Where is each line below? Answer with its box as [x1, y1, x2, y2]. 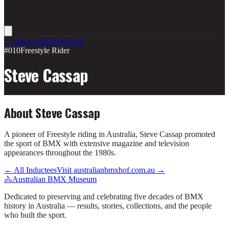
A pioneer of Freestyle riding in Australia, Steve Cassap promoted [4, 129, 215, 139]
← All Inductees [4, 165, 57, 174]
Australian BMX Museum [12, 174, 97, 184]
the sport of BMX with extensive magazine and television [4, 139, 189, 148]
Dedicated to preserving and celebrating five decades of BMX [4, 192, 203, 201]
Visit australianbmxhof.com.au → [57, 165, 165, 174]
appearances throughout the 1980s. [4, 148, 116, 157]
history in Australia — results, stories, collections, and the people [4, 201, 212, 210]
